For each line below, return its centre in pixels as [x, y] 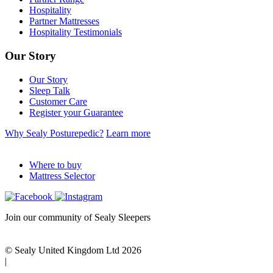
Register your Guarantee [76, 112]
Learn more [128, 133]
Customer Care [58, 101]
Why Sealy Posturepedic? [54, 133]
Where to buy [55, 165]
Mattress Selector [62, 175]
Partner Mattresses [64, 21]
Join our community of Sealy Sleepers [78, 217]
